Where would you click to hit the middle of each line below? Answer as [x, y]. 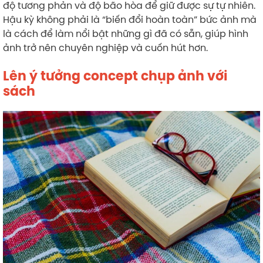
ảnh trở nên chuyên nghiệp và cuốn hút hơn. [105, 47]
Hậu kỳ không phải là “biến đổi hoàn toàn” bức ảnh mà [130, 19]
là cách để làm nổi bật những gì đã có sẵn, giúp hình [126, 33]
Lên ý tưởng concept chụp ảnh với [115, 76]
